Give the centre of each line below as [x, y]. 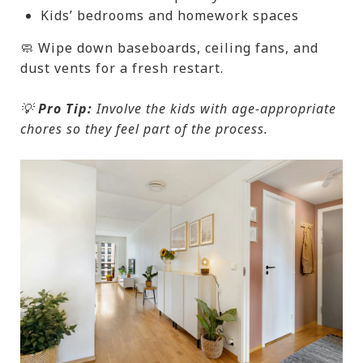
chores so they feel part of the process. [144, 129]
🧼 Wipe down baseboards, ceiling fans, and [169, 48]
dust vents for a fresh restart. [122, 68]
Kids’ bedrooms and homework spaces [169, 16]
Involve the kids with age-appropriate [214, 109]
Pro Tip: [63, 109]
